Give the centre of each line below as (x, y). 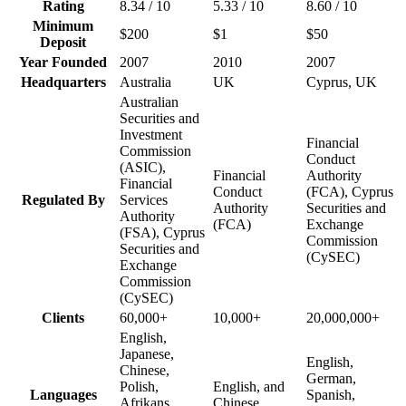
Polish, (139, 386)
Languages (63, 394)
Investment (151, 134)
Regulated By (63, 199)
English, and (249, 386)
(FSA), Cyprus (162, 232)
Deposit (63, 42)
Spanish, (331, 394)
